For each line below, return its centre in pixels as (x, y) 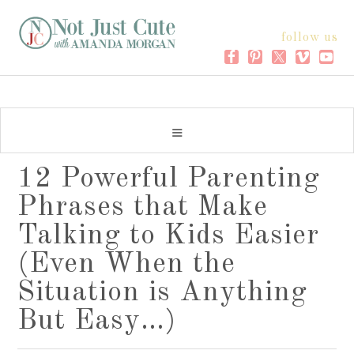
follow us (310, 38)
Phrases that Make (143, 208)
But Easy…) (97, 322)
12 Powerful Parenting (169, 179)
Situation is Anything (163, 293)
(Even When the (127, 265)
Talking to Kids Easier (169, 236)
